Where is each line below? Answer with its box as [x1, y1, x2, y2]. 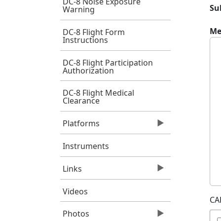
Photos [62, 208, 89, 220]
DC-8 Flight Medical [62, 87, 134, 99]
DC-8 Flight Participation [62, 57, 153, 68]
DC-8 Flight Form [62, 26, 125, 37]
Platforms [62, 118, 100, 129]
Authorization [62, 65, 114, 76]
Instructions [62, 34, 108, 45]
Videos [62, 185, 88, 197]
